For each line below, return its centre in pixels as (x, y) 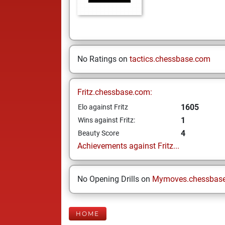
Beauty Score (98, 133)
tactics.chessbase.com (170, 59)
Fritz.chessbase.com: (115, 92)
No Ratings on (103, 59)
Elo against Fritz (103, 107)
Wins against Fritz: (106, 120)
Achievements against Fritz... (128, 146)
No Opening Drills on (115, 179)
